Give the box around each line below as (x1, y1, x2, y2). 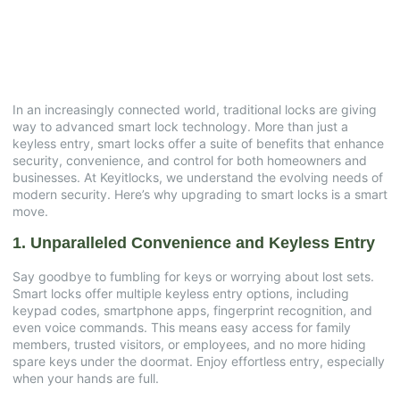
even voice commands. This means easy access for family (12, 319, 351, 335)
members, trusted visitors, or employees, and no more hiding (12, 336, 366, 352)
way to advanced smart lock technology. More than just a (12, 119, 348, 135)
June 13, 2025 (33, 24, 104, 38)
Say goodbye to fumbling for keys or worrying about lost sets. (12, 268, 374, 284)
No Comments (125, 24, 196, 38)
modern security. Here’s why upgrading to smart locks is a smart (12, 187, 387, 203)
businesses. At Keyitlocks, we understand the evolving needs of (12, 170, 383, 186)
